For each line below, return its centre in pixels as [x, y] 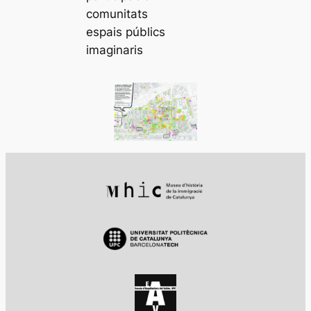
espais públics [126, 32]
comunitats [117, 14]
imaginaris [115, 50]
